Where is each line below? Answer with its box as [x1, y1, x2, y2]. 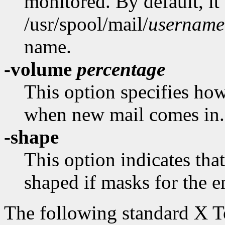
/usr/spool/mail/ [24, 13, 148, 35]
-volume [4, 58, 77, 80]
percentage [77, 58, 165, 80]
